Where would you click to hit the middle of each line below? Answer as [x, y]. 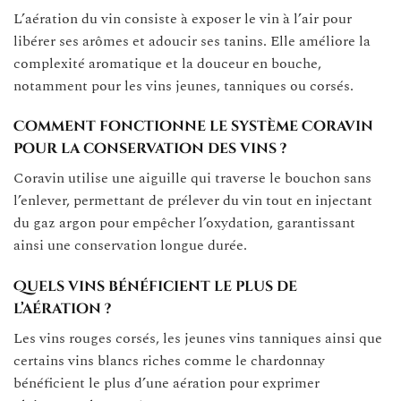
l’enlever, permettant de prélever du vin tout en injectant [193, 201]
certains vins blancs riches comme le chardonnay [169, 361]
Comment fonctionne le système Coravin [193, 127]
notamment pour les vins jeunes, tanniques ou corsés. [183, 85]
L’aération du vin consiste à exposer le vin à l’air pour [183, 18]
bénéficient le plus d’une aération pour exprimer [166, 384]
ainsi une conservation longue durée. [130, 246]
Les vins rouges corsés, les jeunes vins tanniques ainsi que [198, 339]
